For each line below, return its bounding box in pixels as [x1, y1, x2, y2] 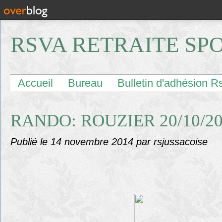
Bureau [68, 77, 103, 89]
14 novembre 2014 [51, 136, 136, 147]
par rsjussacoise [136, 136, 208, 147]
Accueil [18, 77, 53, 89]
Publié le [10, 136, 51, 147]
